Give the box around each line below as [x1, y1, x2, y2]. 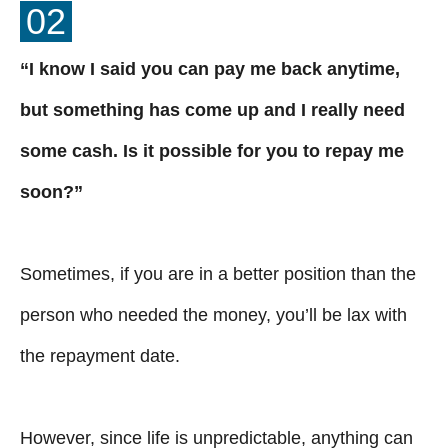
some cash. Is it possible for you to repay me [20, 140, 404, 161]
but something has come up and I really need [20, 99, 405, 120]
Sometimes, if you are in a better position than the [20, 263, 416, 284]
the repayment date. [20, 345, 180, 366]
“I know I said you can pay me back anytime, [20, 58, 400, 79]
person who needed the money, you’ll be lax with [20, 304, 407, 325]
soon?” [20, 181, 83, 202]
